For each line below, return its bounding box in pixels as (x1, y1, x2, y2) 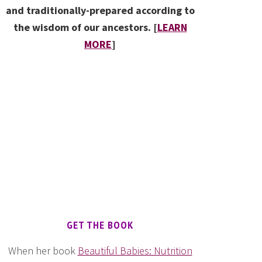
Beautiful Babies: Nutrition (77, 244, 192, 257)
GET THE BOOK (67, 218, 133, 232)
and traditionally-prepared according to (5, 4, 195, 17)
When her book (8, 244, 78, 257)
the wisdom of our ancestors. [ (13, 20, 157, 34)
